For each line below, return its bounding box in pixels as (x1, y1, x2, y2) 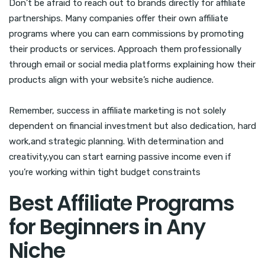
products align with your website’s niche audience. (9, 74, 214, 85)
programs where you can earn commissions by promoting (9, 28, 244, 39)
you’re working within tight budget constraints (9, 166, 201, 177)
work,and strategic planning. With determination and (9, 135, 224, 147)
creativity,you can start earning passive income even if (9, 151, 231, 162)
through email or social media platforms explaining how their (9, 59, 256, 70)
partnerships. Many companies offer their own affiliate (9, 12, 228, 24)
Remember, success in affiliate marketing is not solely (9, 105, 226, 116)
